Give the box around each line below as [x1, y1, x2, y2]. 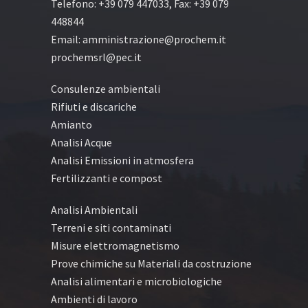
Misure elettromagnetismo [51, 238, 179, 252]
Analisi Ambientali [51, 202, 137, 217]
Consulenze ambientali [51, 81, 160, 96]
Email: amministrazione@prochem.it [51, 32, 226, 46]
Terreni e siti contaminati [51, 220, 171, 234]
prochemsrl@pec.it [51, 49, 142, 64]
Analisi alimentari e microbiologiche [51, 274, 222, 288]
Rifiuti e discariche [51, 99, 137, 113]
